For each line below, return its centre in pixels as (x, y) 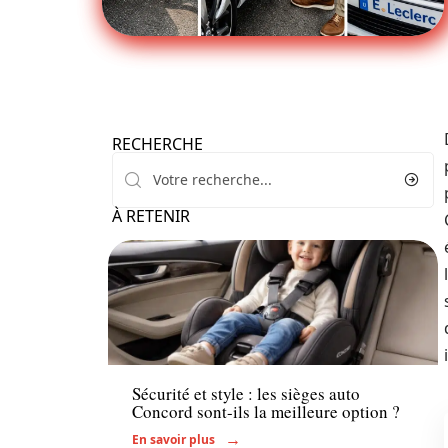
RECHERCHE (157, 144)
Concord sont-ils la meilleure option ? (266, 412)
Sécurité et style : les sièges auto (246, 394)
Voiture (156, 344)
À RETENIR (151, 216)
